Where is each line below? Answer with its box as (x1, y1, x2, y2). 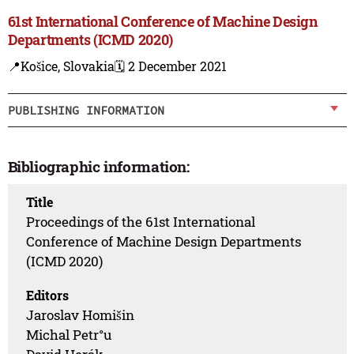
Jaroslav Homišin (26, 305, 135, 324)
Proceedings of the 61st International (26, 212, 256, 231)
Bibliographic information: (7, 156, 190, 177)
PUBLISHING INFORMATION (7, 102, 164, 118)
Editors (26, 286, 70, 303)
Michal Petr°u (26, 325, 112, 344)
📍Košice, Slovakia (7, 58, 115, 75)
